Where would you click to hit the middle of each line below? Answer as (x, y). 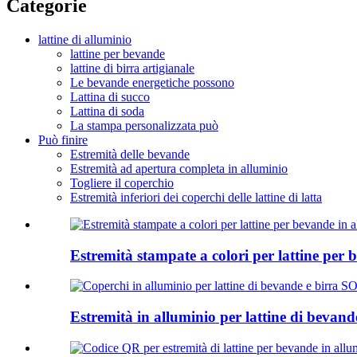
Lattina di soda (107, 111)
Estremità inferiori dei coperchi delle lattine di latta (196, 197)
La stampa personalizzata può (144, 125)
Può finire (63, 139)
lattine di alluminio (85, 39)
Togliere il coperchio (122, 182)
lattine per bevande (118, 53)
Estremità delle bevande (130, 154)
